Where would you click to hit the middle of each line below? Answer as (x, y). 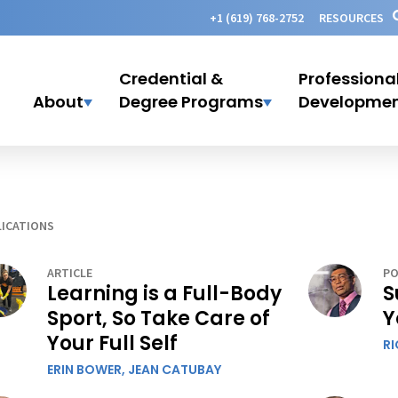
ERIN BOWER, (88, 370)
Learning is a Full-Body (165, 294)
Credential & (171, 79)
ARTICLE (70, 273)
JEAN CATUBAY (175, 370)
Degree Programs (191, 102)
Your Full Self (113, 343)
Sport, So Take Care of (159, 318)
